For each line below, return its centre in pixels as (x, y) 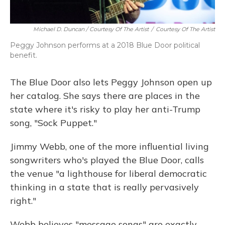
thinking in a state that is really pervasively (104, 187)
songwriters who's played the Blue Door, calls (107, 160)
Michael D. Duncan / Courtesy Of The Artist (91, 29)
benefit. (24, 55)
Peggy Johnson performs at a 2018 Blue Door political (105, 45)
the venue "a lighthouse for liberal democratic (108, 174)
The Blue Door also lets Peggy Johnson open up (111, 82)
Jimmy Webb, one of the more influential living (109, 146)
